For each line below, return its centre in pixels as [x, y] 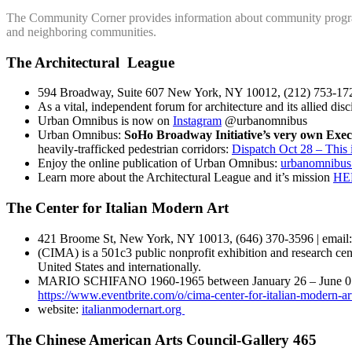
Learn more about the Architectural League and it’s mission [185, 178]
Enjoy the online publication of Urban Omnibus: [159, 163]
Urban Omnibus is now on [105, 121]
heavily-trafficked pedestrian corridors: [135, 149]
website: [60, 309]
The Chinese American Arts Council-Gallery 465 [161, 339]
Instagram [197, 121]
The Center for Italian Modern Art [117, 208]
